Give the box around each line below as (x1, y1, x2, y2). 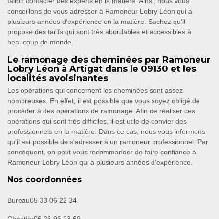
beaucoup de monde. (7, 38, 73, 46)
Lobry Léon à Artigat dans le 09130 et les (7, 64, 196, 75)
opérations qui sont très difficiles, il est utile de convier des (7, 117, 187, 126)
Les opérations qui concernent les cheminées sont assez (7, 87, 183, 95)
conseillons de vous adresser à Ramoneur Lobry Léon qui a (7, 7, 192, 16)
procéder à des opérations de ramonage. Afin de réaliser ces (7, 107, 195, 115)
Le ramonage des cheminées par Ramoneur (7, 54, 211, 66)
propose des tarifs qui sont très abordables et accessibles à (7, 28, 191, 36)
